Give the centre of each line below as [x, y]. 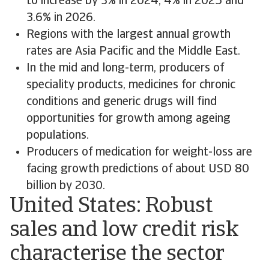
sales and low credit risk [124, 231]
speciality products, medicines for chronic [131, 85]
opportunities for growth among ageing [128, 119]
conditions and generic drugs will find [122, 102]
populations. [58, 136]
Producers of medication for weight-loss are [139, 153]
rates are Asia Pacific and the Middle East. [133, 52]
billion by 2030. [66, 186]
